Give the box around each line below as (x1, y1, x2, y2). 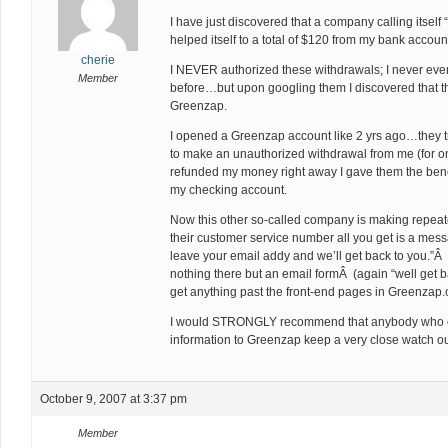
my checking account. (170, 183, 287, 197)
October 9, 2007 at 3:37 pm (40, 392, 187, 406)
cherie (80, 53, 115, 67)
